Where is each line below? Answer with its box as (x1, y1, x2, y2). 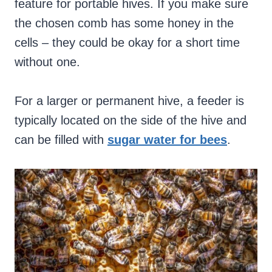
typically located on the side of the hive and (15, 114, 246, 127)
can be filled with (15, 133, 107, 147)
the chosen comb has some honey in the (15, 16, 234, 30)
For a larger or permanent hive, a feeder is (15, 94, 244, 108)
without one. (15, 55, 80, 69)
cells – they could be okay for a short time (15, 36, 240, 50)
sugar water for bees (107, 133, 227, 147)
